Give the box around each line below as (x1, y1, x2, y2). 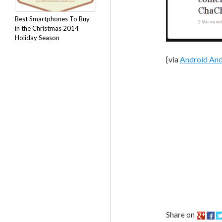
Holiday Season (15, 34, 59, 42)
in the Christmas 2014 (15, 24, 79, 32)
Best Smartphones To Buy (15, 15, 90, 23)
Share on (166, 210, 195, 219)
